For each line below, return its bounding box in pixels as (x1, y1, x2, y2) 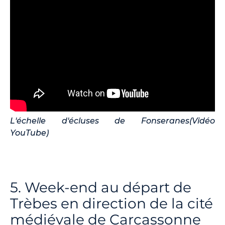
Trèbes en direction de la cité (10, 195, 213, 212)
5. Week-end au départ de (10, 179, 191, 196)
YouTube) (10, 128, 49, 138)
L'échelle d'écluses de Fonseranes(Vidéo (10, 116, 215, 126)
